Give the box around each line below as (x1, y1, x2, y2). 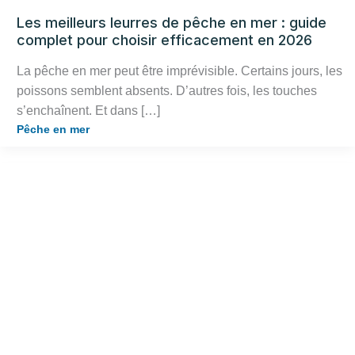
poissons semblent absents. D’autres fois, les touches (17, 84, 317, 98)
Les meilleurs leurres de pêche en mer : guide (17, 13, 326, 31)
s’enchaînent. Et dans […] (17, 104, 160, 118)
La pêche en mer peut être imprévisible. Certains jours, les (17, 64, 342, 78)
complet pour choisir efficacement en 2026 (17, 31, 312, 48)
